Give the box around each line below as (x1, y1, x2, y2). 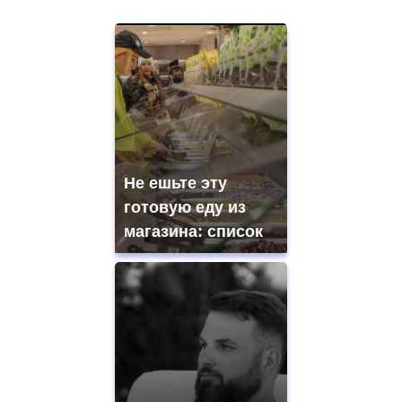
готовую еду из (124, 197, 246, 216)
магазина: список (124, 222, 263, 240)
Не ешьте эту (124, 173, 227, 192)
